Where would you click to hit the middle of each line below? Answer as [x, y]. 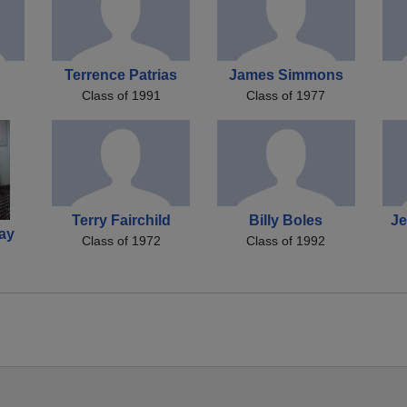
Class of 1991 [121, 95]
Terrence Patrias [121, 74]
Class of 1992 [286, 241]
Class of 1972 [121, 241]
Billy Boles [286, 221]
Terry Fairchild [121, 221]
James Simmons [286, 74]
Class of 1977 [286, 95]
